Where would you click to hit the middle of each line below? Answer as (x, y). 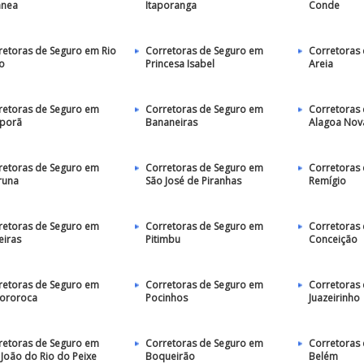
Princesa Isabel (180, 64)
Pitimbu (162, 239)
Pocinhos (166, 298)
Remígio (327, 181)
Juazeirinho (334, 298)
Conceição (333, 239)
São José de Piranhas (193, 181)
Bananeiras (171, 122)
